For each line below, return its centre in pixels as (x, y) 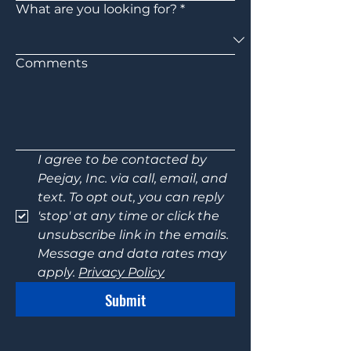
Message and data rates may (132, 253)
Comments (52, 63)
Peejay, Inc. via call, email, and (132, 178)
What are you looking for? (96, 9)
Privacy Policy (121, 272)
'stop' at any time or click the (128, 216)
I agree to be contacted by (122, 159)
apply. (58, 272)
